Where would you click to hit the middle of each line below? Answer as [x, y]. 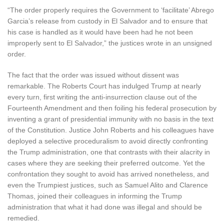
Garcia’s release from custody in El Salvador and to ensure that [107, 21]
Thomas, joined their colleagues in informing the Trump [95, 196]
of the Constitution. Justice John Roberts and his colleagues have [111, 130]
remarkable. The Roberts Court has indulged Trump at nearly [104, 86]
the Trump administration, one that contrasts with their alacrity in [109, 152]
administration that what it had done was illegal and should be [105, 207]
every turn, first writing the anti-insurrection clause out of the [102, 97]
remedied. [23, 218]
